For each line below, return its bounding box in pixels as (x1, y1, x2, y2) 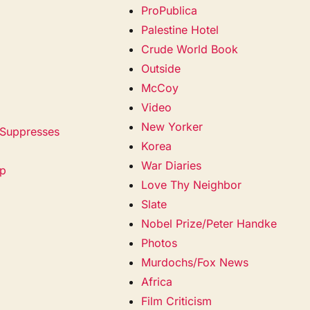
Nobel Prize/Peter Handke (141, 216, 277, 230)
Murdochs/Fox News (141, 255, 249, 269)
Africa (141, 274, 173, 289)
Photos (141, 235, 178, 250)
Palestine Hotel (141, 22, 219, 37)
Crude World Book (141, 42, 239, 56)
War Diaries (141, 158, 202, 172)
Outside (141, 61, 181, 75)
